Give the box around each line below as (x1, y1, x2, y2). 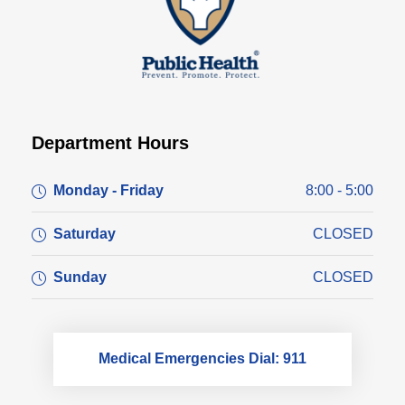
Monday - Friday (53, 182, 164, 198)
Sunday (53, 268, 107, 285)
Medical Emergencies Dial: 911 (99, 351, 306, 367)
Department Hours (32, 132, 189, 153)
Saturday (53, 225, 116, 241)
